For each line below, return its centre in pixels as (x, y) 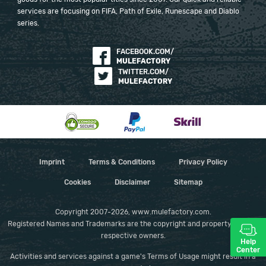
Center (248, 250)
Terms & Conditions (121, 162)
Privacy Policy (203, 162)
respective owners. (133, 235)
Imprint (52, 162)
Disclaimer (132, 182)
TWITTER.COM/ (143, 72)
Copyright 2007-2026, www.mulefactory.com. (133, 212)
